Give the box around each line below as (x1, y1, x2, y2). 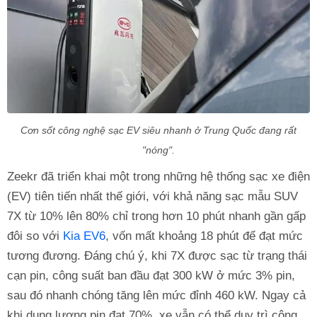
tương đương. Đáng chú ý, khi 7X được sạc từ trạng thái (7, 248, 307, 263)
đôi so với (7, 229, 63, 243)
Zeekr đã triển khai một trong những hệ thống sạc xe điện (7, 169, 310, 183)
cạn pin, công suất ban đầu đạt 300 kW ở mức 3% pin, (7, 268, 295, 282)
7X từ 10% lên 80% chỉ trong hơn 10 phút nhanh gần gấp (7, 209, 306, 223)
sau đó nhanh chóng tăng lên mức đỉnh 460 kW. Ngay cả (7, 288, 306, 302)
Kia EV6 (63, 229, 105, 243)
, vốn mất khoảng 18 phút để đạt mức (105, 229, 303, 243)
